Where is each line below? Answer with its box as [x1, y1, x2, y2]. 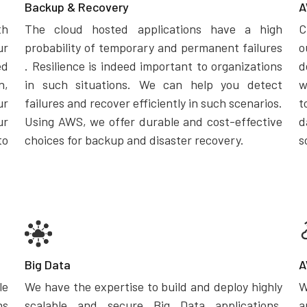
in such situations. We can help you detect [25, 77, 282, 92]
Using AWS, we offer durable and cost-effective [25, 114, 282, 129]
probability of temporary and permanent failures [25, 40, 282, 55]
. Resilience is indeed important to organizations [25, 58, 282, 73]
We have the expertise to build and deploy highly [25, 279, 282, 294]
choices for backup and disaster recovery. [25, 132, 244, 147]
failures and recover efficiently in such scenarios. [25, 95, 282, 110]
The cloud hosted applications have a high [25, 21, 282, 36]
